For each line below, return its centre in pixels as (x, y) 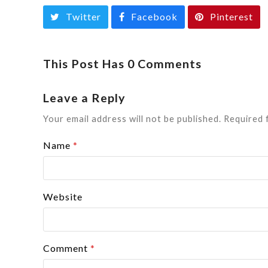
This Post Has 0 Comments (122, 63)
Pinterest (231, 17)
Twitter (84, 17)
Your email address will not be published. (132, 118)
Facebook (154, 17)
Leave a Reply (84, 98)
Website (63, 196)
